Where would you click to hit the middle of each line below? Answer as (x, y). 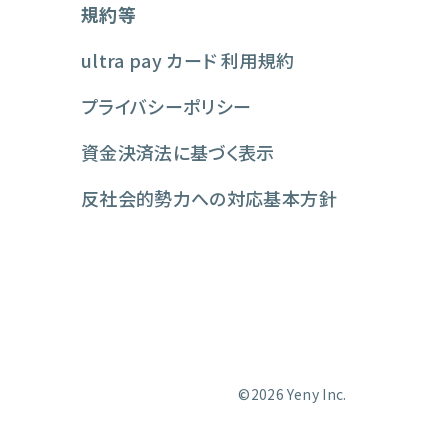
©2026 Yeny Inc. (292, 394)
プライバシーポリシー (166, 105)
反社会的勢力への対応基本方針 (208, 197)
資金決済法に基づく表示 (177, 151)
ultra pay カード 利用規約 (187, 59)
